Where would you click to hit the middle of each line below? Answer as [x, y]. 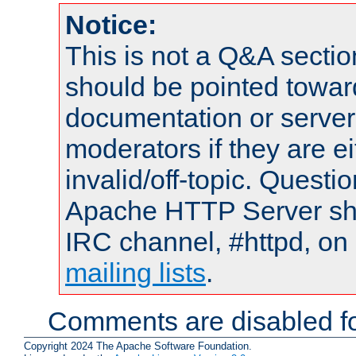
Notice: [111, 25]
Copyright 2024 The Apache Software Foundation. [138, 346]
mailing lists [135, 273]
